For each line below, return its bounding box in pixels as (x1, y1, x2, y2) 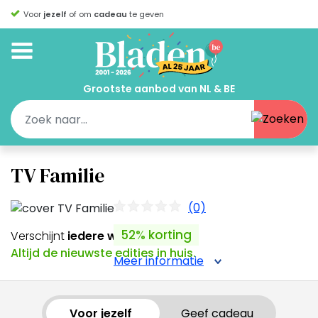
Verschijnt (11, 227, 65, 244)
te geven (127, 9, 164, 20)
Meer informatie (114, 253, 204, 269)
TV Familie (11, 162, 104, 189)
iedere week (65, 227, 138, 244)
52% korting (121, 226, 192, 243)
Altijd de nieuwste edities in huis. (11, 244, 196, 261)
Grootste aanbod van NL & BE (83, 82, 235, 96)
